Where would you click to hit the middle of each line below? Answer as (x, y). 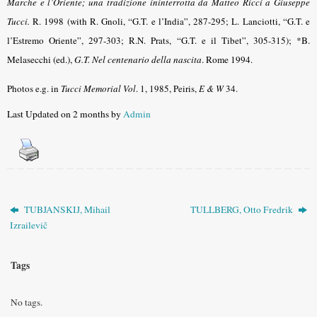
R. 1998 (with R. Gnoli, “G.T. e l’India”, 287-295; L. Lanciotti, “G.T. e (170, 22)
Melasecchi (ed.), (41, 60)
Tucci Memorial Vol (98, 88)
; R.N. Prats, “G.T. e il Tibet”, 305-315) (205, 41)
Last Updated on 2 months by (65, 114)
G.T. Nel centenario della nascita (138, 60)
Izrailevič (29, 225)
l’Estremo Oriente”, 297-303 (64, 41)
